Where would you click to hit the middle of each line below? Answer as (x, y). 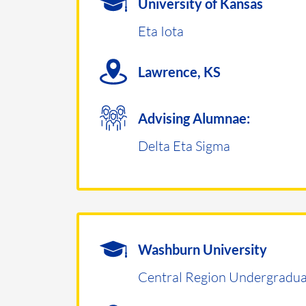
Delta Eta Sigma (184, 145)
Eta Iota (161, 31)
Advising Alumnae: (194, 118)
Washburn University (203, 249)
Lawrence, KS (179, 72)
